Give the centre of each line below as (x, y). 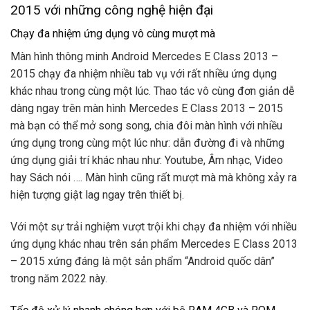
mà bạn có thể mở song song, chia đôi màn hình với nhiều (146, 126)
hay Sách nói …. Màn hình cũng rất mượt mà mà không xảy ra (154, 178)
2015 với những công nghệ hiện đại (113, 10)
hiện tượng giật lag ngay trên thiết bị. (97, 195)
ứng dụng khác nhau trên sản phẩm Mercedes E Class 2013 (154, 244)
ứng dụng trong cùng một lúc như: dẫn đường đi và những (147, 143)
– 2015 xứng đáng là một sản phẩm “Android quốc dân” (143, 262)
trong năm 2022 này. (59, 279)
